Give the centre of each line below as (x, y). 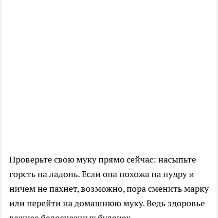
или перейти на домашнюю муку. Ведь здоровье (107, 203)
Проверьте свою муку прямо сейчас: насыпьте (103, 159)
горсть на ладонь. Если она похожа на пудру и (102, 174)
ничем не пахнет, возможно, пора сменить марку (109, 188)
